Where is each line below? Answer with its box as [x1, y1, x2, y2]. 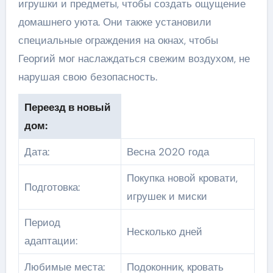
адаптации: [24, 233, 77, 247]
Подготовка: [24, 180, 80, 194]
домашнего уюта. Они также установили [18, 15, 211, 29]
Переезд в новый [24, 100, 110, 114]
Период [24, 215, 60, 229]
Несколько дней [126, 224, 202, 238]
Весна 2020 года [126, 144, 209, 158]
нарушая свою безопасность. [18, 69, 157, 83]
